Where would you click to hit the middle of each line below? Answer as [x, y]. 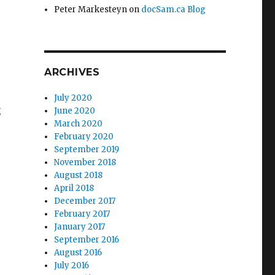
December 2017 [85, 201]
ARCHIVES [72, 72]
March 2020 [79, 124]
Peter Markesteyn [91, 10]
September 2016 [87, 240]
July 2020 [73, 98]
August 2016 [78, 253]
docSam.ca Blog [174, 10]
